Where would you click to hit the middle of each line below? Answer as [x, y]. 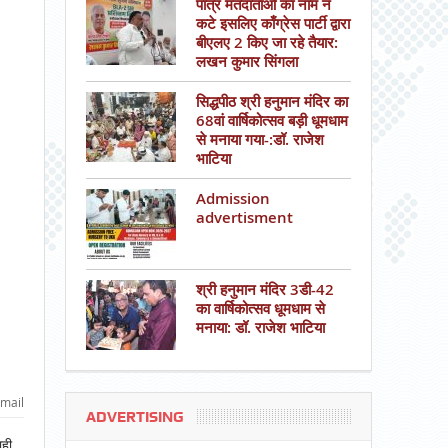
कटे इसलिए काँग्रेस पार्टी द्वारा [272, 23]
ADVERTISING [134, 417]
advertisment [244, 217]
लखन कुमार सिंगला [246, 61]
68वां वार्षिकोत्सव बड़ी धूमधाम [271, 120]
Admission [232, 198]
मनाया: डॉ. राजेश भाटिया [260, 327]
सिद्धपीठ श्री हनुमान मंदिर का [271, 101]
